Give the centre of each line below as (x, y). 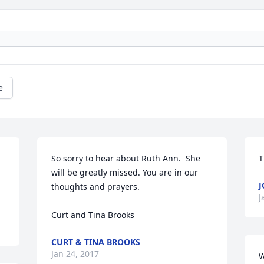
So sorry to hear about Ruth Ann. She (126, 159)
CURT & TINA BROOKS (96, 242)
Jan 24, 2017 (75, 254)
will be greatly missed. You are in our (125, 173)
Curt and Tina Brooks (93, 215)
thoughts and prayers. (96, 187)
